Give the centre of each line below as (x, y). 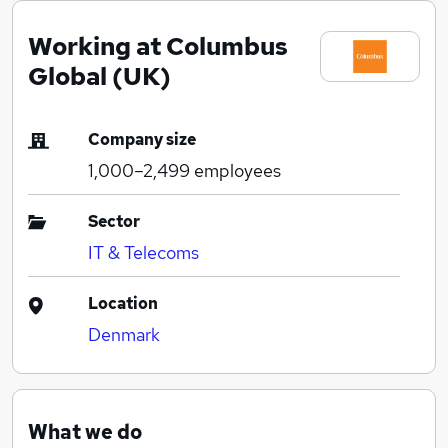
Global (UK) (99, 75)
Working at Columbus (158, 45)
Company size (142, 139)
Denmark (124, 334)
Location (123, 303)
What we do (85, 431)
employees (235, 170)
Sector (114, 221)
